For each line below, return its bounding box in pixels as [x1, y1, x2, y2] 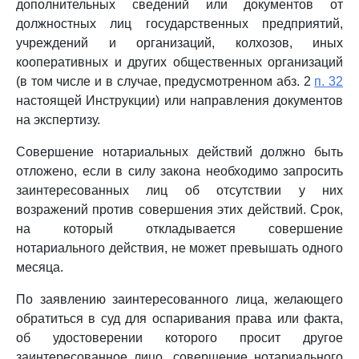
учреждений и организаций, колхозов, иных [16, 36, 343, 50]
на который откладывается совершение [16, 222, 343, 236]
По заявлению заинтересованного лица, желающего [16, 292, 343, 306]
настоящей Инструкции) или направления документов [16, 94, 343, 107]
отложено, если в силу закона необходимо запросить [16, 164, 343, 178]
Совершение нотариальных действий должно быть [16, 145, 343, 159]
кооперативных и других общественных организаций [16, 55, 343, 69]
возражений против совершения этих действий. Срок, [16, 203, 343, 216]
